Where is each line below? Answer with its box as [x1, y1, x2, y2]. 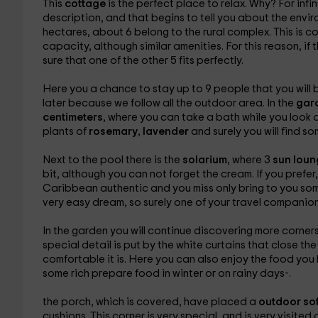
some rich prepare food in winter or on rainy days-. [42, 268, 291, 279]
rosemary [88, 126, 138, 137]
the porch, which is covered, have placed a [42, 297, 258, 307]
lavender [142, 126, 191, 137]
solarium [182, 155, 227, 165]
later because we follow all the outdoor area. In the [42, 98, 296, 109]
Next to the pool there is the [42, 155, 182, 165]
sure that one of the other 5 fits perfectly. [42, 55, 243, 66]
